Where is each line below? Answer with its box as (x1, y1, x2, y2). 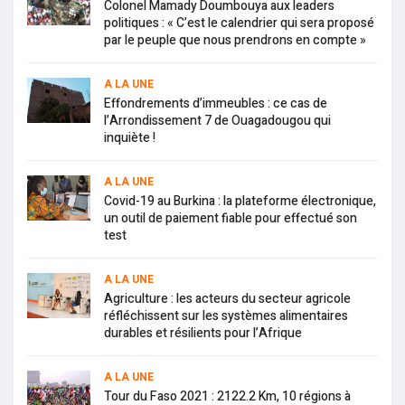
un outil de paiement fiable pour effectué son (104, 208, 357, 228)
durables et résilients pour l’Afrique (104, 323, 302, 343)
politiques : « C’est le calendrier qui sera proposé (104, 13, 374, 33)
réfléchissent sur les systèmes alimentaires (104, 306, 348, 325)
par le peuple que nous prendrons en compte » (104, 30, 366, 50)
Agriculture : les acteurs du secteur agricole (104, 288, 351, 308)
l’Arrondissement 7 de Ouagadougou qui (104, 110, 331, 130)
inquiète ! (104, 127, 155, 147)
